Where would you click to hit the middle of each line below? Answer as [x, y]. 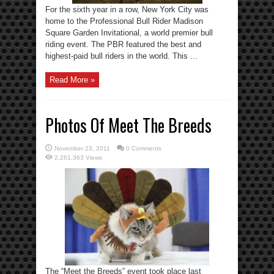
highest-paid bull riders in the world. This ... [121, 56]
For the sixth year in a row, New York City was [127, 9]
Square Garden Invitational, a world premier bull [129, 32]
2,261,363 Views [78, 157]
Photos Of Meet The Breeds [128, 125]
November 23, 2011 [82, 148]
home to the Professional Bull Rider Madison [124, 21]
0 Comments [144, 148]
